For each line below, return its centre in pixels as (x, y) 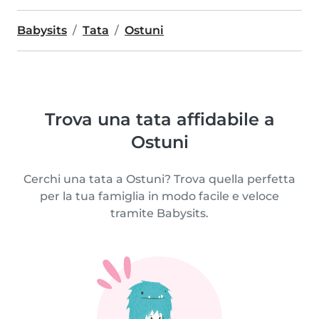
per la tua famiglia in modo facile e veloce (159, 196)
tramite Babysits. (159, 213)
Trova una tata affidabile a (159, 119)
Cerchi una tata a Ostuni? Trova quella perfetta (159, 179)
